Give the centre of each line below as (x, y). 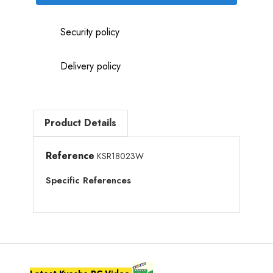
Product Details (80, 122)
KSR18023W (120, 156)
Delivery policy (90, 66)
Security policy (90, 32)
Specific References (88, 180)
